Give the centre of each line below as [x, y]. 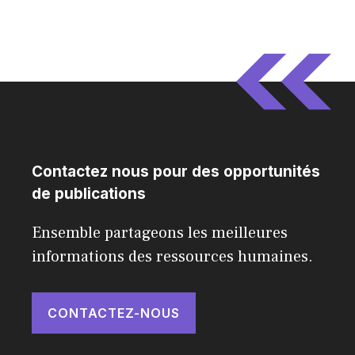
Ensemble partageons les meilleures [160, 233]
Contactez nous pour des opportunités [176, 171]
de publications [89, 193]
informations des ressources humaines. [172, 256]
